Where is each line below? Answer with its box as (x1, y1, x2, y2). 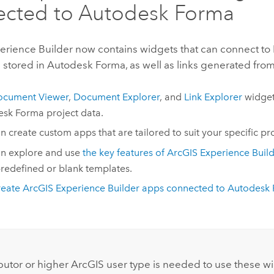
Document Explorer (73, 91, 160, 103)
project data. (43, 106, 103, 119)
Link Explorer (183, 91, 242, 103)
